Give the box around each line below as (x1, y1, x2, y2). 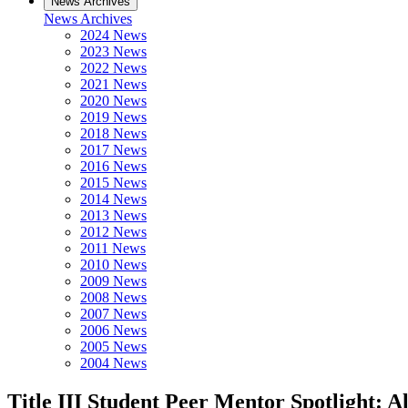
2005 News (80, 339, 147, 354)
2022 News (80, 60, 147, 76)
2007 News (80, 306, 147, 321)
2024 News (80, 27, 147, 43)
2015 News (80, 175, 147, 190)
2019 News (80, 109, 147, 125)
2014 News (80, 191, 147, 207)
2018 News (80, 126, 147, 141)
